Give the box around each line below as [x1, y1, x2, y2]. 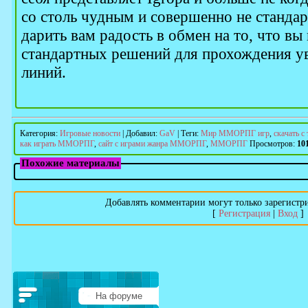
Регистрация [218, 208, 270, 219]
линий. [21, 63, 66, 81]
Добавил [126, 129, 155, 138]
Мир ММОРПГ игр [201, 129, 269, 138]
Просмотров [250, 139, 293, 148]
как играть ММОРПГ [20, 139, 94, 148]
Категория [20, 129, 56, 138]
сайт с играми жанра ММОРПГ [98, 139, 206, 148]
